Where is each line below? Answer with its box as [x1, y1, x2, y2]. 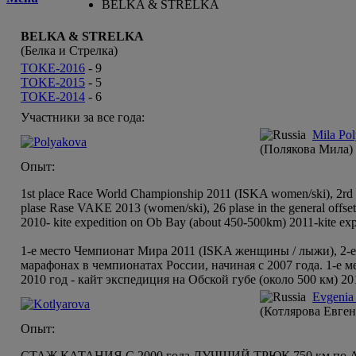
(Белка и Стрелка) [21, 44, 118, 58]
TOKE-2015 [21, 75, 85, 90]
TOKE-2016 [21, 61, 85, 75]
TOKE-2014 [21, 90, 85, 104]
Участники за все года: [21, 110, 145, 125]
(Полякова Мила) [260, 142, 353, 157]
